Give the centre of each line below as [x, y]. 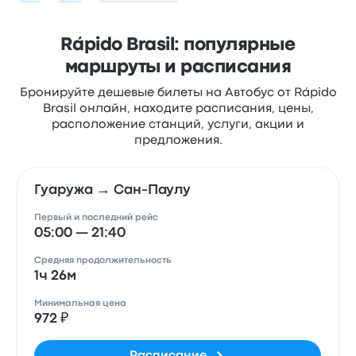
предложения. [178, 141]
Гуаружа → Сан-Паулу [113, 190]
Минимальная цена [81, 304]
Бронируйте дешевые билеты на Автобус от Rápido [178, 93]
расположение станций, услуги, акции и [178, 125]
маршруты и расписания [178, 68]
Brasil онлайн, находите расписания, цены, [178, 109]
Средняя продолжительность [103, 261]
